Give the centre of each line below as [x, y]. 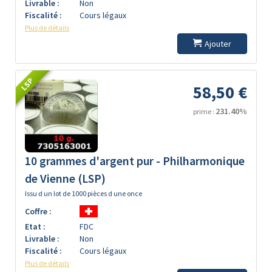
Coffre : [38, 211]
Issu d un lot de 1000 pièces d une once [83, 193]
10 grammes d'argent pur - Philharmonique [135, 161]
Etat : [35, 226]
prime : [204, 111]
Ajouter [218, 44]
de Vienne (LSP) [65, 178]
